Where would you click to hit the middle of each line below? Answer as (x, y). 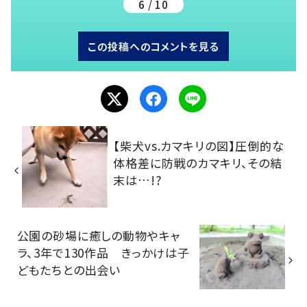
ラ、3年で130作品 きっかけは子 (103, 253)
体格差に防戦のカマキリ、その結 (198, 162)
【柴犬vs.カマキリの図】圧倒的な (199, 145)
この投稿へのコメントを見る (153, 47)
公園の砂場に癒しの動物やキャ (99, 236)
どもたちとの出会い (69, 270)
